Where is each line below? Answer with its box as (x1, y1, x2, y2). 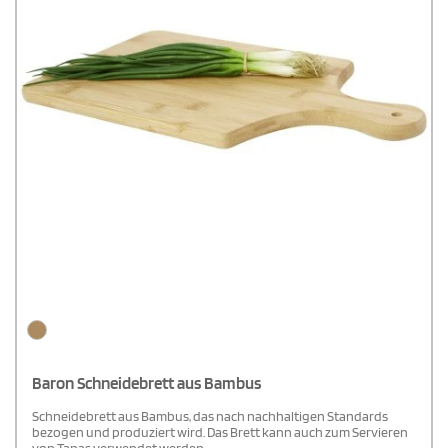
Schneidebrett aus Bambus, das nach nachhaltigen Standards (32, 408, 388, 425)
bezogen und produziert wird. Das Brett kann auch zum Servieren (32, 424, 408, 441)
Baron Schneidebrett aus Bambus (32, 373, 261, 394)
